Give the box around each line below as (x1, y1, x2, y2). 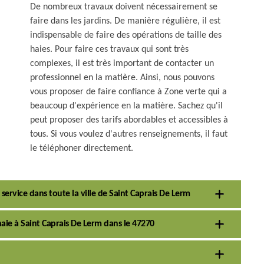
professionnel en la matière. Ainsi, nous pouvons (30, 73, 214, 82)
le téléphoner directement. (30, 144, 133, 153)
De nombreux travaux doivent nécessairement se (30, 2, 217, 12)
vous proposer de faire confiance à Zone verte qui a (30, 87, 227, 97)
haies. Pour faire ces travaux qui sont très (30, 45, 189, 54)
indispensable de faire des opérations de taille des (30, 31, 222, 40)
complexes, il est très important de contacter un (30, 59, 214, 68)
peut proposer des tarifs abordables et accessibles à (30, 115, 228, 125)
